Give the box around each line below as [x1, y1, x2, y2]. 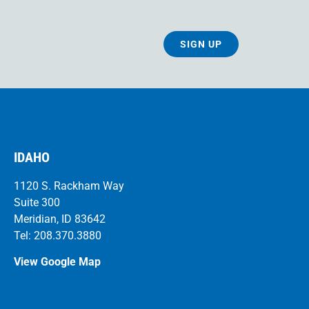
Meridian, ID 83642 [14, 212, 106, 226]
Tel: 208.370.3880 [14, 228, 101, 242]
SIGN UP [180, 38, 222, 50]
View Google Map [14, 255, 101, 269]
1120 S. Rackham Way [14, 179, 124, 192]
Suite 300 [14, 195, 60, 209]
